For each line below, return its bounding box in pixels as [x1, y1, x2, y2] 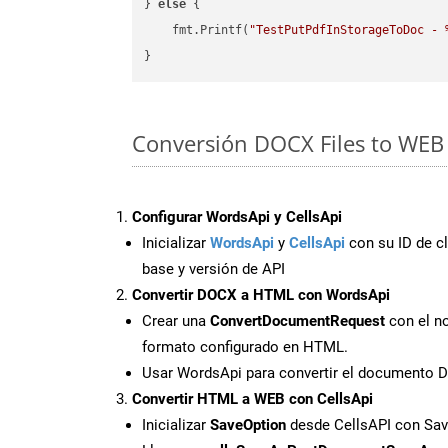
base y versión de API [142, 259, 285, 278]
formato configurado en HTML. [142, 337, 348, 356]
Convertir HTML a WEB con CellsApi [132, 389, 373, 408]
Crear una [142, 311, 210, 330]
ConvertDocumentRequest [210, 311, 385, 330]
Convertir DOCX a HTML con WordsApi [132, 285, 390, 304]
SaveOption [210, 415, 286, 434]
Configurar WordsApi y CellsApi [132, 207, 342, 226]
